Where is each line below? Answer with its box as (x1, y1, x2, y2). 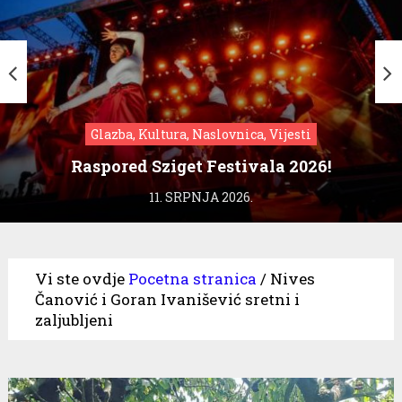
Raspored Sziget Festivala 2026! (71, 154, 331, 177)
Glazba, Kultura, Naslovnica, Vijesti (91, 125, 311, 143)
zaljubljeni (34, 309, 113, 330)
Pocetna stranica (127, 267, 257, 289)
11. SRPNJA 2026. (149, 188, 253, 205)
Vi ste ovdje (34, 267, 125, 289)
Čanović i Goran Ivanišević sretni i (34, 288, 300, 310)
